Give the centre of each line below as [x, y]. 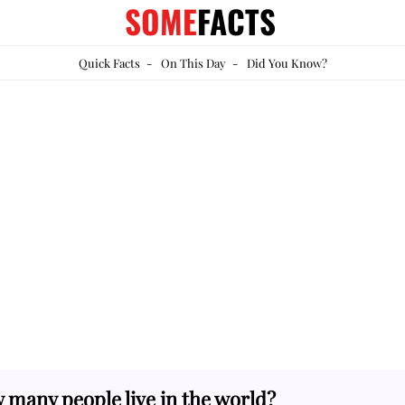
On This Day [193, 63]
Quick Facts [109, 63]
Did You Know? [287, 63]
